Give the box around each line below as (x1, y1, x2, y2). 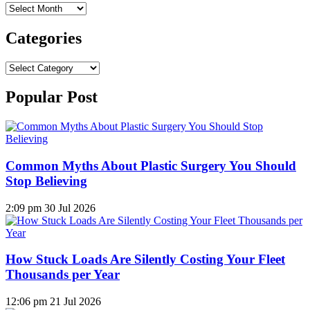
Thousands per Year (6, 267, 120, 282)
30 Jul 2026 (44, 201, 95, 214)
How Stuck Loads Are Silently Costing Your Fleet (6, 252, 285, 267)
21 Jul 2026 (50, 295, 101, 308)
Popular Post (6, 88, 98, 107)
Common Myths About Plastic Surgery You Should (6, 158, 296, 174)
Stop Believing (6, 174, 87, 189)
